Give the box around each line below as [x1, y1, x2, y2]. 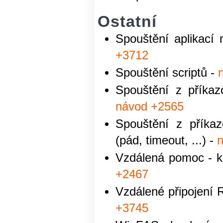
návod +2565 [115, 100, 184, 113]
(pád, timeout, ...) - [115, 134, 217, 147]
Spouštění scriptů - [115, 66, 218, 79]
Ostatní [98, 12, 157, 30]
